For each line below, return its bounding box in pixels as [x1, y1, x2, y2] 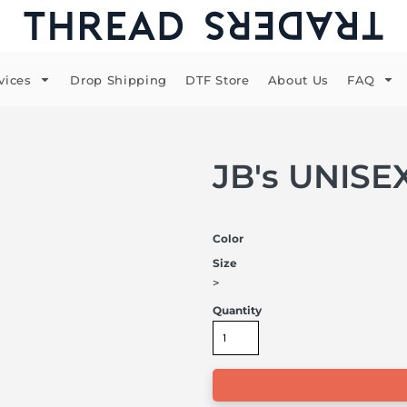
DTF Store [184, 73, 250, 88]
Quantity [213, 303, 262, 317]
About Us [267, 73, 329, 88]
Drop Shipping [70, 73, 167, 88]
